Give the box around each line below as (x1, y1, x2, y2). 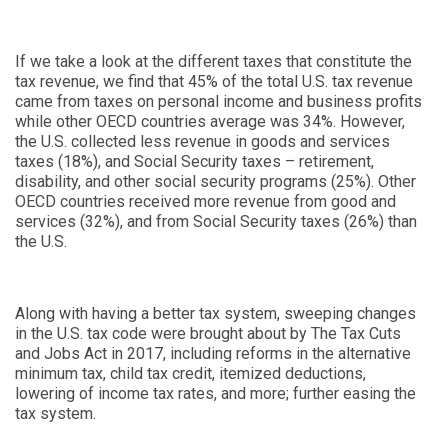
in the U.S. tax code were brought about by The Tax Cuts (15, 324, 401, 344)
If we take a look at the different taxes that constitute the (15, 52, 412, 72)
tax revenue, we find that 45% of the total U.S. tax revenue (15, 72, 413, 92)
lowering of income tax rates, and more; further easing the (15, 384, 416, 404)
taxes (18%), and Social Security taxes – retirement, (15, 152, 374, 172)
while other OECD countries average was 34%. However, (15, 112, 405, 132)
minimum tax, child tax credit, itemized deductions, (15, 364, 366, 384)
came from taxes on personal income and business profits (15, 92, 422, 112)
